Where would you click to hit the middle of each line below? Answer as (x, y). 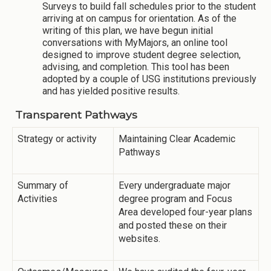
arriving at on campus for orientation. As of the (139, 19)
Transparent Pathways (76, 115)
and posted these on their (173, 225)
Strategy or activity (58, 139)
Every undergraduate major (175, 185)
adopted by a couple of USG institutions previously (149, 79)
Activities (39, 198)
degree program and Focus (175, 198)
